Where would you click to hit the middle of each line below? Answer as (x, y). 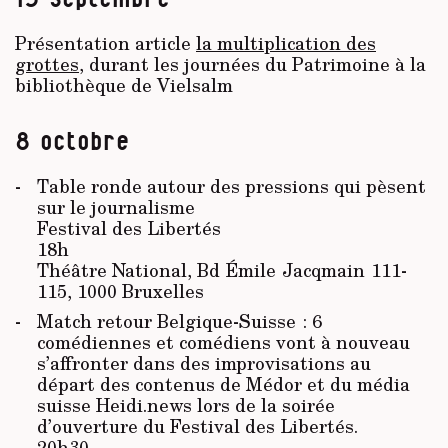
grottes (47, 64)
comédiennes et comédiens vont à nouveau (223, 341)
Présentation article (105, 43)
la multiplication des (286, 43)
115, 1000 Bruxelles (120, 290)
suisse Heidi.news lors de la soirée (185, 404)
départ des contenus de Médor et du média (223, 383)
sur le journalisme (115, 206)
